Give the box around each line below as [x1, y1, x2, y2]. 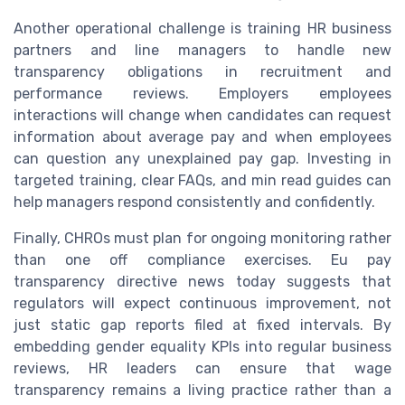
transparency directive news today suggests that [14, 273, 391, 291]
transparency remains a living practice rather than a [14, 381, 391, 400]
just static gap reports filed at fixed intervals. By [14, 316, 391, 334]
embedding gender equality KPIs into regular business [14, 338, 391, 356]
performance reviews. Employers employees [14, 85, 391, 103]
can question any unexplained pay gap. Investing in [14, 150, 391, 168]
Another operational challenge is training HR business [14, 20, 391, 38]
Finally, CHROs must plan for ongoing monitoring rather [14, 230, 391, 248]
